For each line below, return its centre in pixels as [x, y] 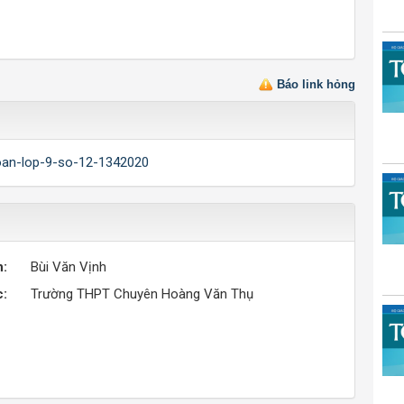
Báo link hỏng [316, 85]
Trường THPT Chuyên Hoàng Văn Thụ [142, 294]
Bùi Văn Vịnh [69, 267]
